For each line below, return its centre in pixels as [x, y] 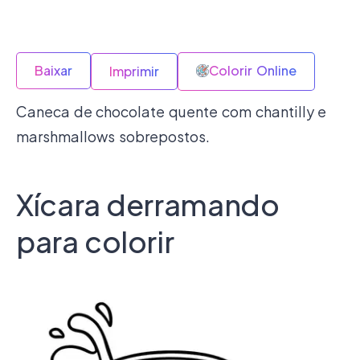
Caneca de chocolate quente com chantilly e [172, 111]
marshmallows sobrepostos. [113, 136]
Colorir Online [253, 70]
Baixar [53, 70]
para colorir [95, 241]
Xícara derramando [148, 204]
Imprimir [134, 71]
